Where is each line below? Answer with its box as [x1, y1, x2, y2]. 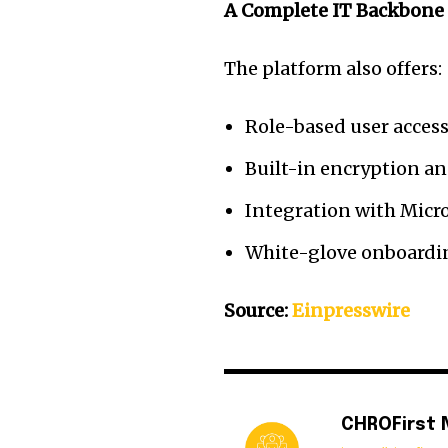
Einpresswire [292, 299, 411, 323]
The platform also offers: [224, 57, 443, 81]
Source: [224, 299, 293, 323]
